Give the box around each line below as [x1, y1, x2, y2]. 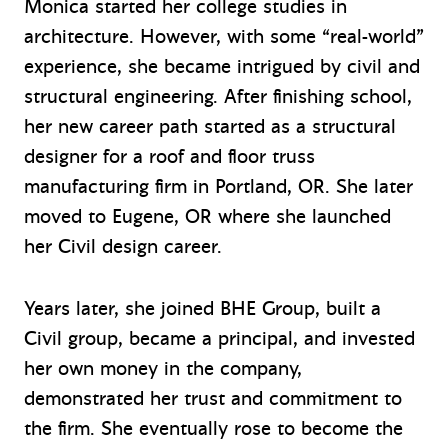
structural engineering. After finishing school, [24, 83, 412, 109]
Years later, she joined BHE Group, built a [24, 295, 381, 321]
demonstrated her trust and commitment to [24, 385, 402, 411]
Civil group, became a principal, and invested [24, 325, 415, 351]
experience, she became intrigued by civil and [24, 53, 420, 79]
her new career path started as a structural [24, 113, 396, 139]
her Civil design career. [24, 233, 222, 259]
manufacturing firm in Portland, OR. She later [24, 173, 413, 199]
